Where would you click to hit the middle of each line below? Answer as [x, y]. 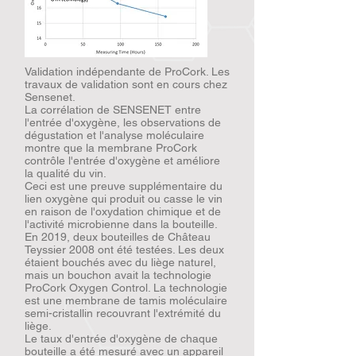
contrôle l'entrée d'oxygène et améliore [122, 161]
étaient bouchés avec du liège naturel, [120, 262]
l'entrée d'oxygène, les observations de [123, 122]
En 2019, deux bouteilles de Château [118, 237]
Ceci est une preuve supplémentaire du [124, 186]
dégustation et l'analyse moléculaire [114, 135]
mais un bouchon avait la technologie [118, 275]
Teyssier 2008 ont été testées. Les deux [124, 250]
